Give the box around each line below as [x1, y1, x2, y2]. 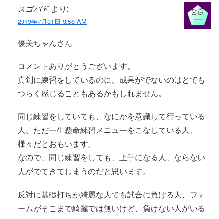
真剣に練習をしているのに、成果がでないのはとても [18, 74, 205, 86]
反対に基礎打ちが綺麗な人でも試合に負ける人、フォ [18, 188, 205, 200]
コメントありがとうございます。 [18, 60, 135, 72]
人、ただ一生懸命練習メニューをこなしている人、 [18, 124, 197, 136]
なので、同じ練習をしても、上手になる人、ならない [18, 152, 205, 163]
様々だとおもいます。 [18, 138, 96, 150]
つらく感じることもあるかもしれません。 [18, 88, 166, 99]
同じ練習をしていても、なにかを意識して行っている [18, 110, 205, 122]
